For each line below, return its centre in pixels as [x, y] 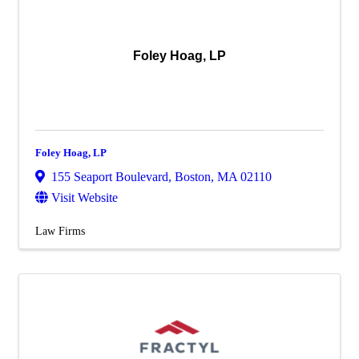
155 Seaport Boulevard [110, 177]
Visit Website [85, 198]
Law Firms [60, 231]
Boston [193, 177]
